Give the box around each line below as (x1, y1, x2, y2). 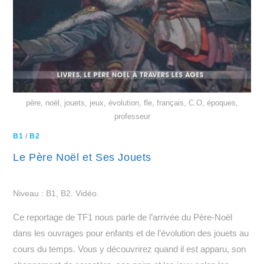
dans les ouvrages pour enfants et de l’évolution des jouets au (13, 228, 249, 238)
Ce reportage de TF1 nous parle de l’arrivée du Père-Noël (13, 212, 233, 222)
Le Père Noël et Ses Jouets (13, 151, 152, 163)
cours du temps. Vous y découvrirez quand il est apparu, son (13, 244, 246, 254)
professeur (114, 112, 150, 121)
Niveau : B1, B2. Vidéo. (13, 189, 100, 198)
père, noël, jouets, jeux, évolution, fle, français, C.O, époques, (26, 98, 238, 107)
